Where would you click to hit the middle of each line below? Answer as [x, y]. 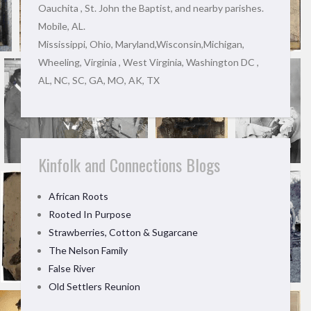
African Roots [78, 196]
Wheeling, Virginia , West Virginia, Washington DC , [149, 62]
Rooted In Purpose [90, 214]
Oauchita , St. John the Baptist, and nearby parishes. [151, 8]
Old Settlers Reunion [94, 286]
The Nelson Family [88, 250]
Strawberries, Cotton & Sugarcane [123, 232]
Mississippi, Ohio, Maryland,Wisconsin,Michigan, [141, 44]
